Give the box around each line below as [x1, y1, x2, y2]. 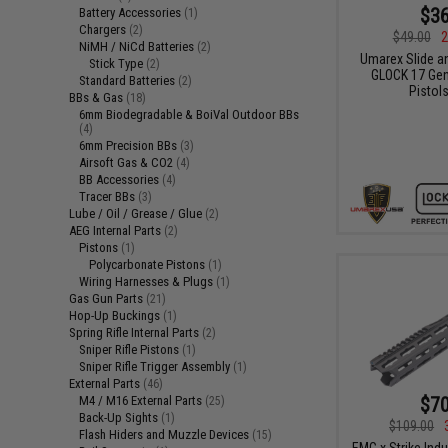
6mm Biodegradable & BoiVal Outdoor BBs [79, 107, 300, 122]
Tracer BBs [79, 189, 139, 204]
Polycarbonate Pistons [89, 257, 209, 272]
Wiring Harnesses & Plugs [79, 274, 217, 289]
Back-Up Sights [79, 410, 162, 425]
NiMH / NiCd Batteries [79, 39, 198, 54]
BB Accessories [79, 172, 163, 187]
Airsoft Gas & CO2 [79, 155, 177, 170]
